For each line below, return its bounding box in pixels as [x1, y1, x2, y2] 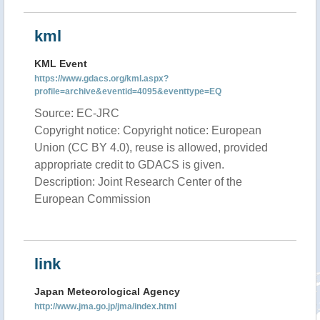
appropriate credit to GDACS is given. [34, 159, 224, 171]
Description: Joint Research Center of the [34, 176, 242, 188]
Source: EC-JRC [34, 107, 119, 119]
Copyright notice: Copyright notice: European [34, 124, 261, 136]
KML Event [34, 58, 87, 69]
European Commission [34, 193, 151, 205]
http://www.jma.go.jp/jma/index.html [34, 301, 176, 311]
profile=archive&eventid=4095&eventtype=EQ [34, 86, 221, 96]
